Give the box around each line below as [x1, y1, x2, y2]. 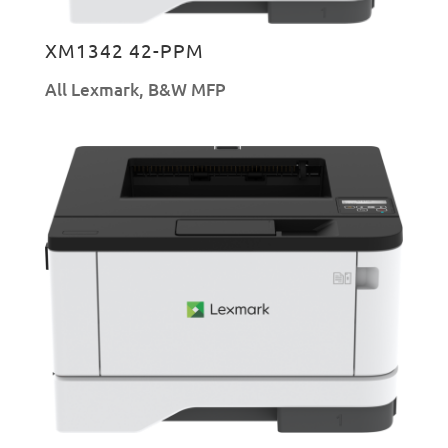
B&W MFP [147, 78, 226, 102]
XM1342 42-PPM [44, 38, 204, 63]
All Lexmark [44, 78, 139, 102]
